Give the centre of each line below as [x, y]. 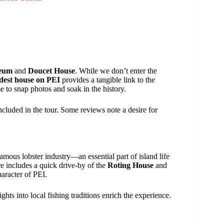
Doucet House [51, 70]
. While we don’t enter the [116, 70]
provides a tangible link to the [107, 79]
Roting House [130, 165]
